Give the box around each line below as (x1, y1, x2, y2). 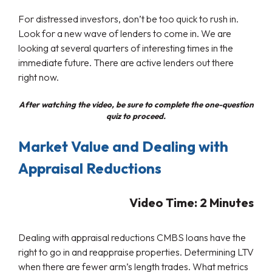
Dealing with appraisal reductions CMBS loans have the (18, 231, 246, 244)
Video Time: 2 (129, 195, 209, 211)
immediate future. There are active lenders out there (18, 56, 234, 69)
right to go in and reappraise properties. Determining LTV (18, 246, 254, 259)
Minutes (209, 195, 254, 211)
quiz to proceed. (106, 111, 166, 121)
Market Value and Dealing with (18, 137, 228, 156)
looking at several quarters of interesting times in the (18, 42, 233, 55)
